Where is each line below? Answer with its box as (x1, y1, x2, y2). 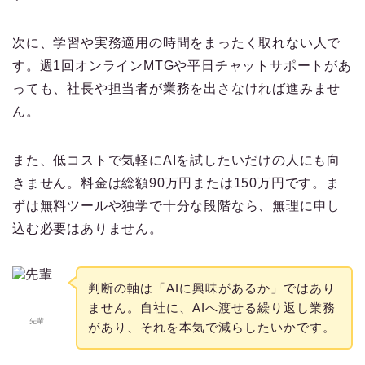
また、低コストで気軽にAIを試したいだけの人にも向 (12, 153, 341, 168)
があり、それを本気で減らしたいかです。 (87, 319, 336, 334)
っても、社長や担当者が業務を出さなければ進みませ (12, 81, 341, 96)
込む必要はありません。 (12, 222, 163, 236)
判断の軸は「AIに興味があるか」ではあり (87, 280, 336, 295)
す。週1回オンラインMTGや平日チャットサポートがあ (12, 59, 352, 73)
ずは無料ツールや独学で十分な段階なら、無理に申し (12, 199, 341, 213)
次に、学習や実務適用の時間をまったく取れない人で (12, 36, 341, 51)
